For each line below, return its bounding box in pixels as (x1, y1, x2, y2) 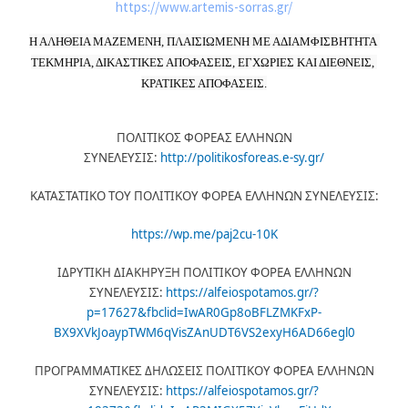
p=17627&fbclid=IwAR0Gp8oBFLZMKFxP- (87, 303, 321, 321)
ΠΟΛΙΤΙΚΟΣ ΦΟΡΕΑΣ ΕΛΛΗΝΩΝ (116, 128, 292, 146)
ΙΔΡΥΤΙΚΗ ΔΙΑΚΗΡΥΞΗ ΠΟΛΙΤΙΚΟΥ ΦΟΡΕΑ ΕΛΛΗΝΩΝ (56, 263, 352, 280)
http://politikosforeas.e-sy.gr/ (160, 148, 324, 166)
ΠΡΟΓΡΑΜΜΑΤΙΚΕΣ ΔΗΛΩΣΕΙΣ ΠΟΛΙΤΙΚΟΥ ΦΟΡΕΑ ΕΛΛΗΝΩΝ (34, 362, 374, 379)
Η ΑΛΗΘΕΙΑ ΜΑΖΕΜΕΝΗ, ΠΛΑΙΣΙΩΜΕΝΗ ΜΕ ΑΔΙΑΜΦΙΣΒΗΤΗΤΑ (28, 34, 377, 48)
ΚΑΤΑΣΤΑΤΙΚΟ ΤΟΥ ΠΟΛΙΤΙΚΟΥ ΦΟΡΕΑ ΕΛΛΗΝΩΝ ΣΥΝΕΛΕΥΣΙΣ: (29, 187, 379, 204)
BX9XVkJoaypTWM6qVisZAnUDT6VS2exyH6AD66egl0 (53, 323, 355, 341)
